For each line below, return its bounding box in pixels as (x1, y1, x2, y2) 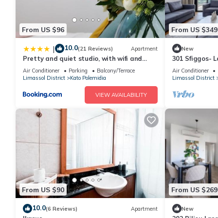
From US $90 (22, 185, 64, 194)
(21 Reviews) (78, 45, 113, 52)
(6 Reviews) (46, 205, 77, 212)
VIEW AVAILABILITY (95, 91, 147, 99)
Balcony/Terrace (97, 67, 135, 74)
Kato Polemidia (70, 74, 106, 82)
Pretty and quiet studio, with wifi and (23, 54, 143, 63)
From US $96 (22, 25, 64, 34)
